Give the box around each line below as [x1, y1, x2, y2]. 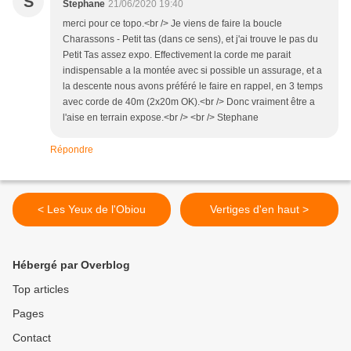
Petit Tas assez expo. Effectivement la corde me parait [63, 49, 291, 61]
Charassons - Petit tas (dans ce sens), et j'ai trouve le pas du [63, 34, 318, 45]
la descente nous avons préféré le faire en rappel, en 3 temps [63, 81, 323, 92]
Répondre [50, 144, 93, 156]
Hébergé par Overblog [13, 259, 130, 272]
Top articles [13, 283, 69, 296]
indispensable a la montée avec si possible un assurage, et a [63, 65, 322, 77]
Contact [13, 331, 51, 345]
